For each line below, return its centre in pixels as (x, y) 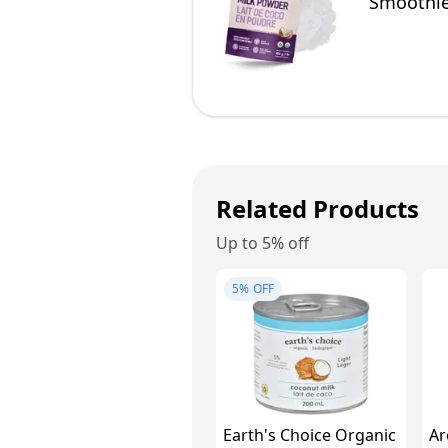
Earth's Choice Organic (309, 435)
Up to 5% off (262, 243)
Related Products (317, 208)
